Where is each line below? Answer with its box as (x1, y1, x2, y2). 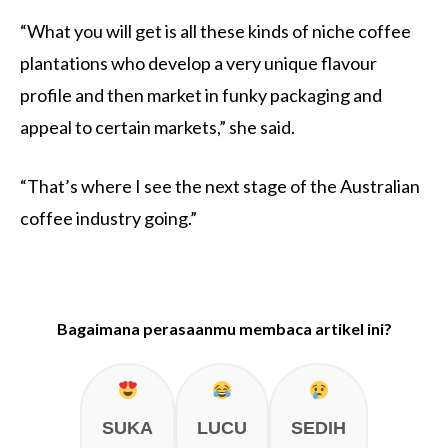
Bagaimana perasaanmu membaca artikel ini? (56, 318, 392, 338)
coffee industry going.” (20, 206, 197, 229)
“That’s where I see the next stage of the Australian (20, 174, 420, 197)
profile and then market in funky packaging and (20, 83, 382, 106)
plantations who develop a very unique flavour (20, 51, 377, 74)
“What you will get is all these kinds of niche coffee (20, 19, 411, 42)
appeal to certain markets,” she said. (20, 115, 295, 138)
